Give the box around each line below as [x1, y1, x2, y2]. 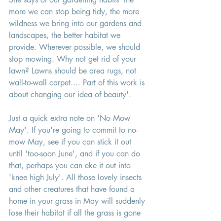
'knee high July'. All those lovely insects [9, 172, 144, 183]
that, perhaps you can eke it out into [9, 160, 133, 171]
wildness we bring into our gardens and [9, 18, 144, 29]
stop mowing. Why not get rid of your [9, 53, 139, 64]
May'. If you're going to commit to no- [9, 124, 138, 135]
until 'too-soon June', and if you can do [9, 148, 143, 159]
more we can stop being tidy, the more [9, 6, 142, 17]
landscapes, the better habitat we [9, 30, 123, 40]
